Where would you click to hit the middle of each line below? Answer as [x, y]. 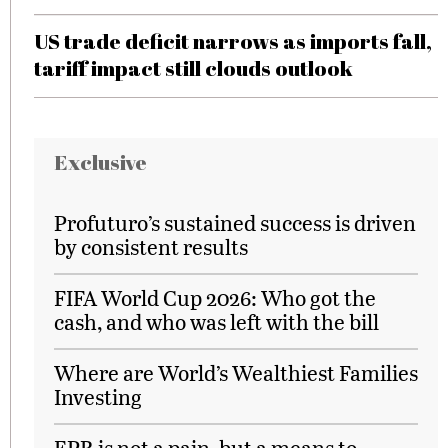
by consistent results [151, 246]
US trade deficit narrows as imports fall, [233, 41]
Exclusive [100, 162]
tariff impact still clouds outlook [193, 68]
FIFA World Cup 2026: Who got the [215, 297]
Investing [98, 396]
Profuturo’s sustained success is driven [235, 222]
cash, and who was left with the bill [216, 321]
